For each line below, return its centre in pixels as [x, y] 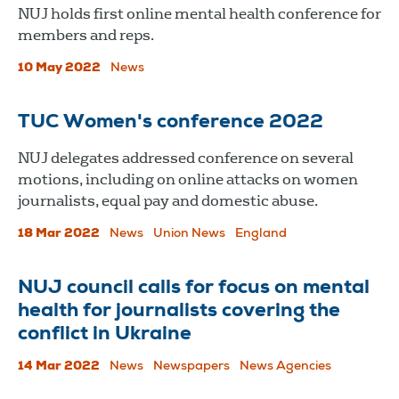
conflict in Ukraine [105, 334]
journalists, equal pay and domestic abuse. [168, 200]
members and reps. [86, 35]
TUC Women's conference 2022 [171, 122]
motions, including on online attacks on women [188, 179]
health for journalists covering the [179, 311]
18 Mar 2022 [59, 234]
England [261, 234]
